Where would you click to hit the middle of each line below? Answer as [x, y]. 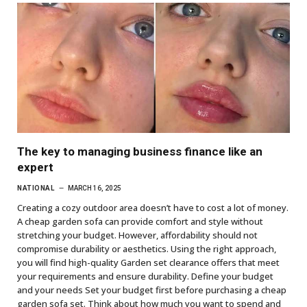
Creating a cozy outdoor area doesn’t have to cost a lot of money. [153, 207]
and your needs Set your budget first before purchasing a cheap [152, 290]
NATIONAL [36, 188]
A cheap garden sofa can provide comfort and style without [140, 221]
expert [35, 167]
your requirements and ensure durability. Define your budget [145, 276]
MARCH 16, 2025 [95, 188]
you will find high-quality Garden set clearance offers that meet [148, 262]
